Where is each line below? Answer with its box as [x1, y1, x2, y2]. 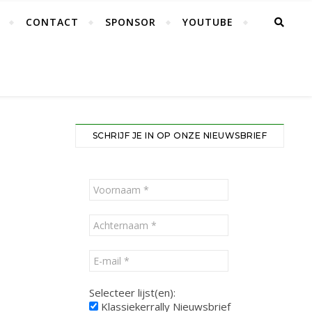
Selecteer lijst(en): [89, 286, 175, 299]
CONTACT [26, 15, 79, 29]
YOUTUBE [182, 15, 233, 29]
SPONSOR [105, 15, 156, 29]
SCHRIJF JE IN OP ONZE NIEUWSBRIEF [92, 130, 267, 141]
